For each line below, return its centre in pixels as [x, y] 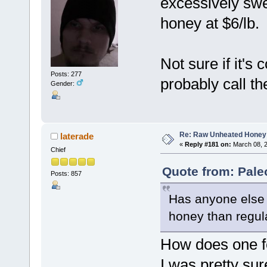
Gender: [63, 84]
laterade [77, 136]
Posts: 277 [66, 74]
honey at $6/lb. [209, 24]
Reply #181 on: [208, 144]
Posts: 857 [66, 173]
